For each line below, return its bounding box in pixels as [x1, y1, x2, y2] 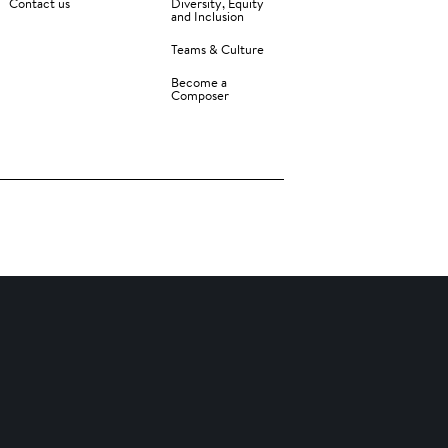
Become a [171, 73, 228, 91]
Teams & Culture [171, 40, 265, 58]
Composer [171, 86, 230, 104]
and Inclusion [171, 7, 245, 25]
